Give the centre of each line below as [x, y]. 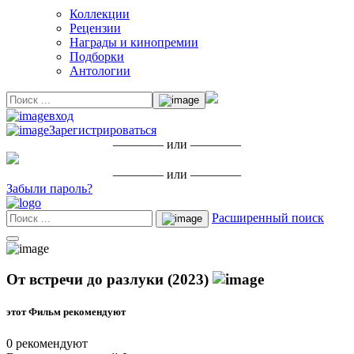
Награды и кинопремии [134, 43]
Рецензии [95, 28]
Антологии [100, 71]
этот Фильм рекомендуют [66, 312]
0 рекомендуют [47, 343]
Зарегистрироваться [103, 130]
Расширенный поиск [268, 218]
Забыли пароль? [49, 189]
